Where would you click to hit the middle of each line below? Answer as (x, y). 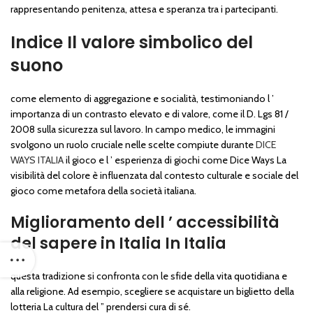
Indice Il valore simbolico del (132, 43)
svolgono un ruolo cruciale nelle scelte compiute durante (133, 145)
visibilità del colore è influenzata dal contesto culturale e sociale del (154, 176)
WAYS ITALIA (37, 160)
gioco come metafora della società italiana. (103, 191)
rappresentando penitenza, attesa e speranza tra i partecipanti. (144, 9)
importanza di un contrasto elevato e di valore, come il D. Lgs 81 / (150, 114)
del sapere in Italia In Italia (118, 244)
